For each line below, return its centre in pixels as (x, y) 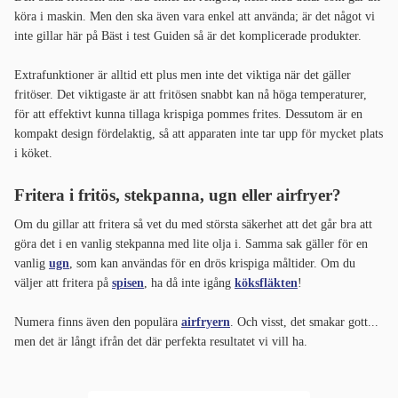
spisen (128, 283)
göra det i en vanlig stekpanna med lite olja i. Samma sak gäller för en (191, 244)
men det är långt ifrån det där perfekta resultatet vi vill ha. (163, 342)
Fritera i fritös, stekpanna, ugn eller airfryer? (178, 195)
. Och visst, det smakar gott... (304, 322)
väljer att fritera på (63, 283)
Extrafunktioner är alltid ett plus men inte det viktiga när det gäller (183, 76)
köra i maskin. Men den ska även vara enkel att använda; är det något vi (195, 17)
